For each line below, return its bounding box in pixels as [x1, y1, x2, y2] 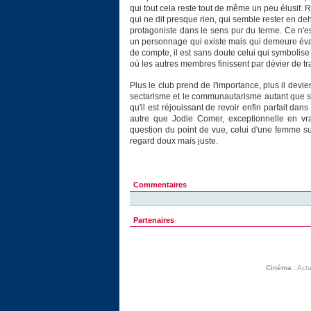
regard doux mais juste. [130, 136, 218, 146]
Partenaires [133, 216, 174, 225]
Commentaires [133, 180, 187, 190]
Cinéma [265, 264, 292, 272]
